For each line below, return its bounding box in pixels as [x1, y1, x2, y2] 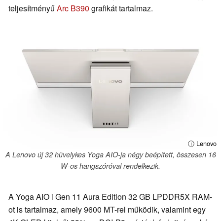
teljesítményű [8, 2, 57, 14]
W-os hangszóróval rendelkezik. [61, 161, 160, 171]
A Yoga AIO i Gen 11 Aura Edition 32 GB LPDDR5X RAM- [8, 190, 212, 202]
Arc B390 [57, 2, 89, 14]
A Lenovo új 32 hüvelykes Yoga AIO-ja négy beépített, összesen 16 [5, 149, 216, 160]
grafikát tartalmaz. [89, 2, 153, 14]
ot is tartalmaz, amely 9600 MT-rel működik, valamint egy [8, 203, 206, 215]
